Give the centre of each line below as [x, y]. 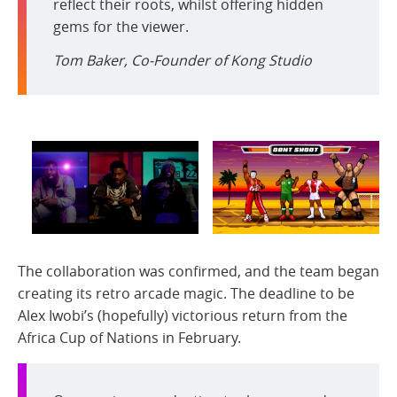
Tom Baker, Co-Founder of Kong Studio [183, 60]
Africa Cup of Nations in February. [129, 338]
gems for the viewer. [121, 26]
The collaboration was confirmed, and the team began [198, 272]
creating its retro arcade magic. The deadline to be [186, 294]
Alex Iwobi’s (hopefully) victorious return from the [183, 316]
